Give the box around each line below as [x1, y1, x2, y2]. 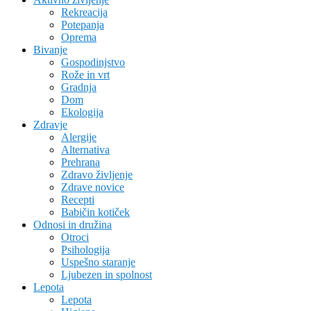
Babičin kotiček [61, 205, 130, 218]
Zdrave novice [61, 180, 124, 193]
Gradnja [61, 81, 96, 93]
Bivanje [33, 43, 67, 56]
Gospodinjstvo [61, 56, 125, 68]
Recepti [61, 193, 94, 205]
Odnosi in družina [33, 218, 112, 230]
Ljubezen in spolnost [61, 268, 152, 280]
